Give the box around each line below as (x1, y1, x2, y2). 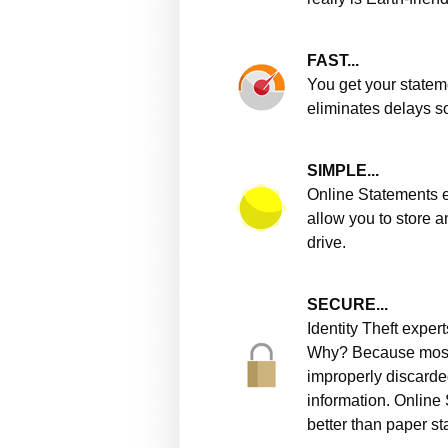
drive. (307, 234, 346, 251)
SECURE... (307, 296, 388, 313)
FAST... (307, 52, 359, 69)
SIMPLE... (307, 162, 379, 179)
